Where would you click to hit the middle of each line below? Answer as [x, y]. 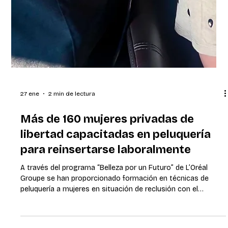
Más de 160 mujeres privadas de [107, 168]
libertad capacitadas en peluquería [116, 183]
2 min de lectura [72, 142]
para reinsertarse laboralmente [107, 198]
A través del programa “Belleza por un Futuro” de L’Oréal [114, 216]
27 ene [30, 142]
